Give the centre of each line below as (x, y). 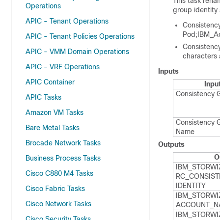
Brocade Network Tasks (63, 143)
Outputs (171, 144)
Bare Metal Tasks (53, 128)
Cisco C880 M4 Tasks (59, 173)
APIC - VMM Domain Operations (77, 52)
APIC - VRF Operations (63, 67)
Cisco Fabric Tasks (55, 189)
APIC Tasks (43, 97)
